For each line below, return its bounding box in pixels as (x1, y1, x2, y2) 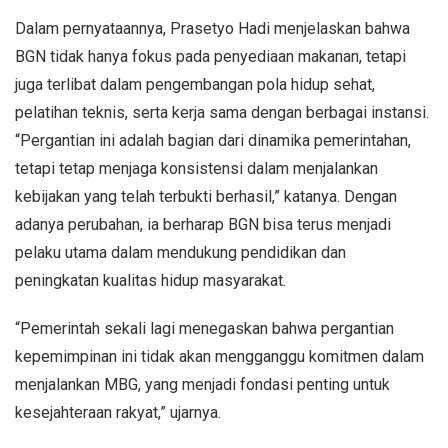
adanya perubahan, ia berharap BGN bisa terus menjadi (15, 214, 391, 234)
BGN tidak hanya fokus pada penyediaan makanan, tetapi (15, 46, 406, 66)
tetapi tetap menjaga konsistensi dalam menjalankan (15, 158, 378, 178)
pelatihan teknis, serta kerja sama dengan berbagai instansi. (15, 102, 429, 122)
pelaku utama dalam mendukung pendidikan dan (15, 242, 346, 262)
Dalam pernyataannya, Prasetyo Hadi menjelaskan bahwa (15, 18, 410, 38)
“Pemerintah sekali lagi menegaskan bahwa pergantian (15, 318, 394, 338)
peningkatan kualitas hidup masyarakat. (15, 270, 286, 290)
